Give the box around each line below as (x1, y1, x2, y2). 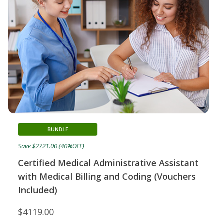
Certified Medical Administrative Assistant (18, 156, 199, 169)
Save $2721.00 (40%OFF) (18, 141, 84, 150)
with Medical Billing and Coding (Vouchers (18, 170, 196, 182)
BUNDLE (47, 125, 68, 133)
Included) (18, 184, 57, 196)
